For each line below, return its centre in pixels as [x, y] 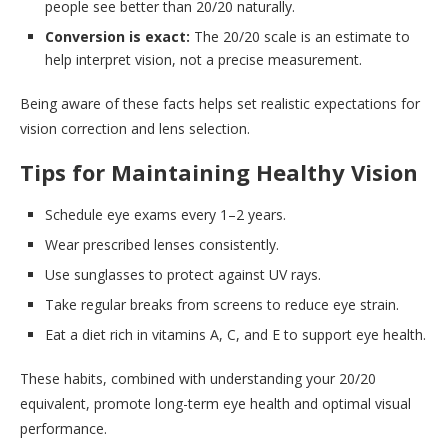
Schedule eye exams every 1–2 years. [165, 214]
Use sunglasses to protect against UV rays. [183, 274]
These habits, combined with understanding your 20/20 [198, 378]
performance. [63, 428]
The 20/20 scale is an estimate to [300, 36]
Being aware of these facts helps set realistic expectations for [220, 103]
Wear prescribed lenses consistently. [162, 244]
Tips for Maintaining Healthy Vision [219, 171]
